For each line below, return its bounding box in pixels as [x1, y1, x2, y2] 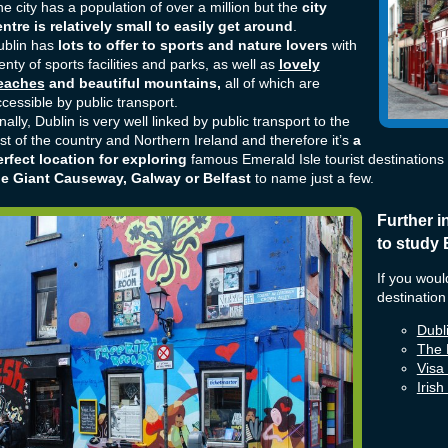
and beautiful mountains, [44, 76, 221, 92]
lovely [278, 57, 320, 73]
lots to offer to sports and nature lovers [57, 38, 328, 54]
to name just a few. [250, 171, 374, 187]
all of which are [220, 76, 320, 92]
